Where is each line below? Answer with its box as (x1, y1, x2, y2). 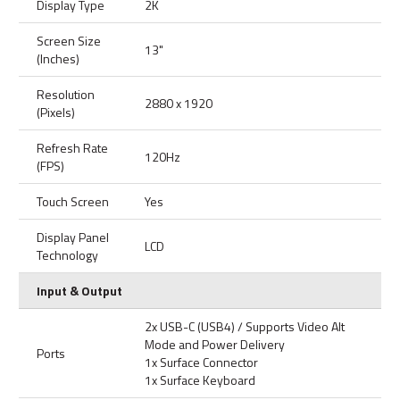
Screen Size (37, 30, 101, 50)
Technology (37, 245, 98, 264)
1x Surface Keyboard (145, 370, 255, 389)
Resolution (37, 84, 95, 104)
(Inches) (37, 48, 79, 68)
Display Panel (37, 227, 109, 246)
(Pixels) (37, 102, 75, 121)
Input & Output (37, 280, 122, 300)
